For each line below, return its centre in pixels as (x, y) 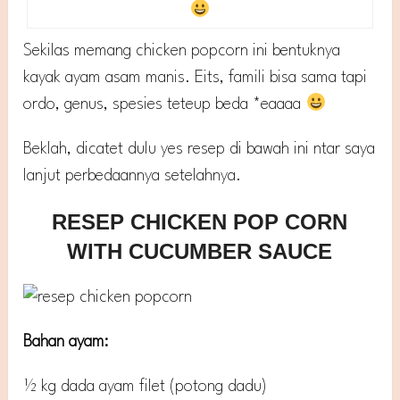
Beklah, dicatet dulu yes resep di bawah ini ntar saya (200, 150)
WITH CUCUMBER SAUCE (200, 252)
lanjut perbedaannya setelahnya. (133, 176)
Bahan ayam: (66, 342)
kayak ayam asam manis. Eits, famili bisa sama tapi (196, 78)
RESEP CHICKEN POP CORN (200, 222)
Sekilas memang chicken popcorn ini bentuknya (182, 51)
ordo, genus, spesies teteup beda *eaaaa (165, 105)
